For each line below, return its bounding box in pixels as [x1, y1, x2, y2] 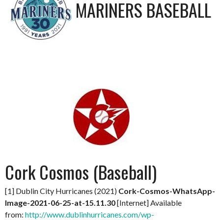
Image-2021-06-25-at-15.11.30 [5, 197, 117, 207]
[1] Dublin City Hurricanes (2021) [5, 186, 118, 195]
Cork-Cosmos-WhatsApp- [118, 186, 215, 195]
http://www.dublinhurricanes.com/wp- [25, 209, 154, 219]
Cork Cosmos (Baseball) [5, 158, 157, 185]
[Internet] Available [117, 197, 182, 207]
